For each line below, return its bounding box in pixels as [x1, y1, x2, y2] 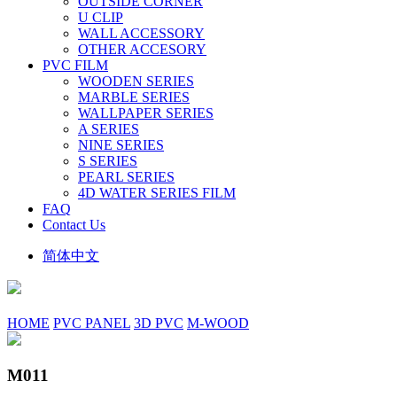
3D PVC [134, 315, 183, 331]
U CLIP [78, 10, 123, 25]
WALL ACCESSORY [78, 26, 205, 41]
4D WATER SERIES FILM [78, 185, 236, 200]
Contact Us [43, 217, 105, 232]
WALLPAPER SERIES [78, 105, 214, 121]
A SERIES [78, 121, 139, 136]
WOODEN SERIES [78, 74, 194, 89]
